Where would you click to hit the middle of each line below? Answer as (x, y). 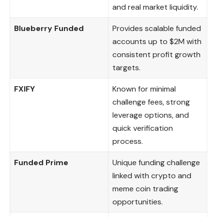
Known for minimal (144, 89)
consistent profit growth (156, 54)
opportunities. (138, 201)
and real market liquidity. (155, 7)
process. (128, 141)
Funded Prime (41, 162)
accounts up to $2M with (157, 41)
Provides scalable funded (157, 28)
